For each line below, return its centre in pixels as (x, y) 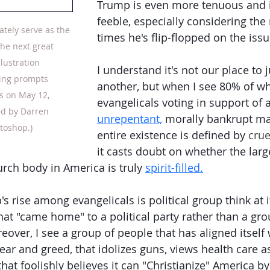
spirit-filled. (174, 168)
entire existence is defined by (173, 135)
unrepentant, (130, 119)
